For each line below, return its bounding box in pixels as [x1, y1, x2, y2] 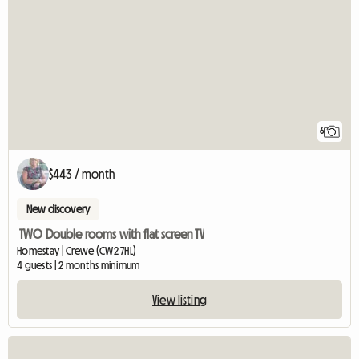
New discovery [26, 204, 91, 216]
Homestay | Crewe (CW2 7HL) [17, 245, 137, 257]
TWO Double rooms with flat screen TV [19, 228, 204, 241]
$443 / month [49, 167, 115, 181]
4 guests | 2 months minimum [17, 260, 140, 272]
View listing [152, 293, 207, 307]
